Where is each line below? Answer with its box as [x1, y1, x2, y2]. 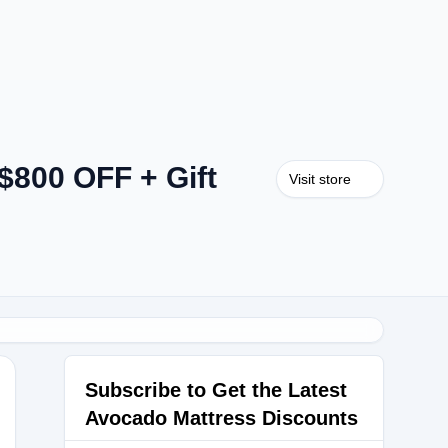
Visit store [289, 171, 351, 187]
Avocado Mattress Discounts [85, 407, 358, 429]
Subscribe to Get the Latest [85, 379, 347, 401]
